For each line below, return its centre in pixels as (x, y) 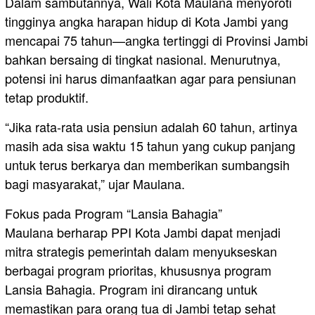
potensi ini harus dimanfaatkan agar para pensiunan (150, 78)
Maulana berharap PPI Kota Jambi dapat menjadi (143, 232)
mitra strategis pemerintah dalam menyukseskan (141, 251)
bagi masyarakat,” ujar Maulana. (95, 184)
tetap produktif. (47, 97)
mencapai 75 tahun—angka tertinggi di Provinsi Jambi (156, 40)
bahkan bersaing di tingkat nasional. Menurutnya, (143, 59)
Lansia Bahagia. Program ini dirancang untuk (131, 289)
